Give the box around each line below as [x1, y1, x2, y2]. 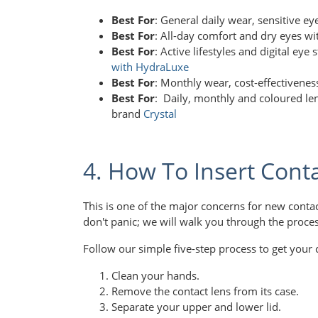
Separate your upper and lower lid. [111, 300, 281, 314]
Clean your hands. [111, 268, 199, 283]
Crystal [143, 106, 177, 121]
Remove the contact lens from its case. [111, 284, 299, 299]
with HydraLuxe [111, 59, 189, 74]
